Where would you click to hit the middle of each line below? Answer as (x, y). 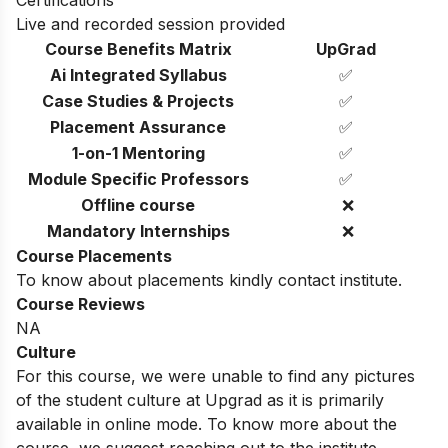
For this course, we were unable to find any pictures (215, 375)
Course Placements (94, 255)
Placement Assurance (138, 126)
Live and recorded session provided (150, 23)
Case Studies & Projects (138, 100)
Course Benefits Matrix (138, 48)
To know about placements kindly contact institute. (209, 279)
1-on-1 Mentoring (138, 152)
